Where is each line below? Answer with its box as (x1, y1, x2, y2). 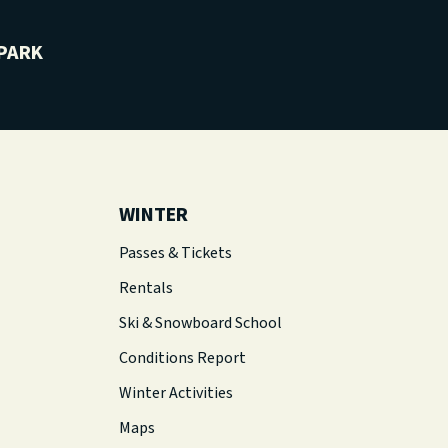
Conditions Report (118, 347, 246, 369)
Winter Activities (118, 382, 233, 404)
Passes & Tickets (118, 242, 232, 264)
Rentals (118, 277, 173, 299)
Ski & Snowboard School (118, 312, 282, 334)
